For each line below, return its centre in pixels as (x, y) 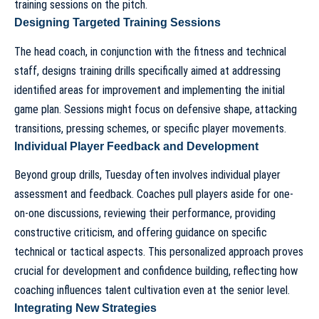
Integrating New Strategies (85, 308)
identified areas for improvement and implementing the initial (150, 90)
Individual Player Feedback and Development (136, 146)
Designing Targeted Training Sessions (117, 23)
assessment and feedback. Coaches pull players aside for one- (154, 194)
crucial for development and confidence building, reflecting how (156, 271)
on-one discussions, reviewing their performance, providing (145, 213)
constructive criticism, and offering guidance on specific (141, 232)
